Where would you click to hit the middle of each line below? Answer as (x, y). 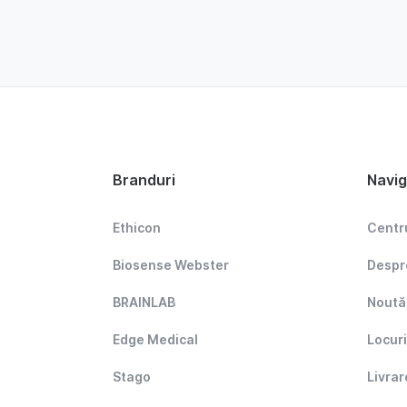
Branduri (144, 179)
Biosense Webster (171, 264)
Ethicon (137, 227)
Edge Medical (155, 339)
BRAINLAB (144, 302)
